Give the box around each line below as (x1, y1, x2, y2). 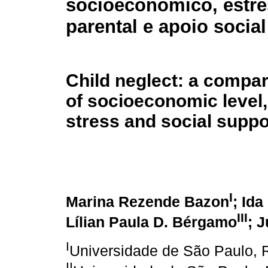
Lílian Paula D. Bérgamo (66, 214, 237, 231)
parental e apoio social (66, 16, 266, 38)
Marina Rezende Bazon (66, 194, 229, 211)
